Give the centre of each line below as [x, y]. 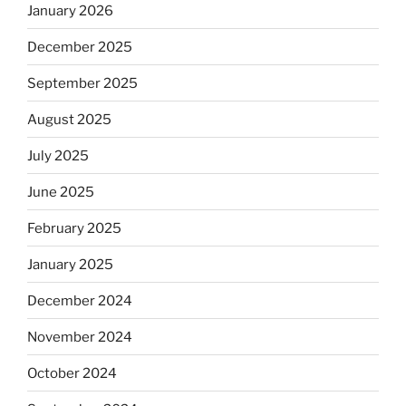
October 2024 [72, 373]
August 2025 [69, 119]
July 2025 [58, 155]
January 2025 [70, 264]
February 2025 [74, 228]
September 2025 [82, 83]
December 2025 [80, 47]
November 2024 [80, 337]
